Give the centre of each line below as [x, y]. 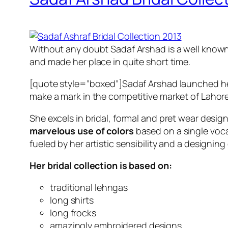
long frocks [73, 213]
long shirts [72, 200]
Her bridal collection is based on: [101, 166]
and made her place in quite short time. [110, 62]
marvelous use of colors [82, 131]
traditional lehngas [89, 188]
